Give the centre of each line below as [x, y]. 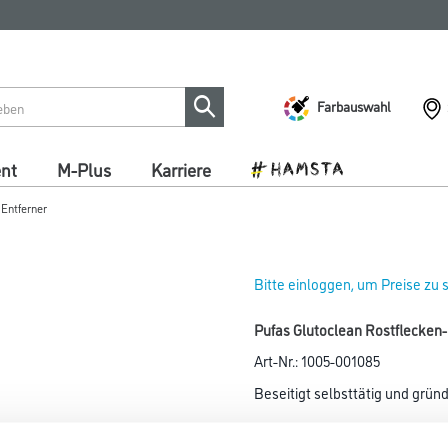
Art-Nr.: [277, 360]
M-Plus [84, 169]
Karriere [181, 169]
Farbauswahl [354, 105]
